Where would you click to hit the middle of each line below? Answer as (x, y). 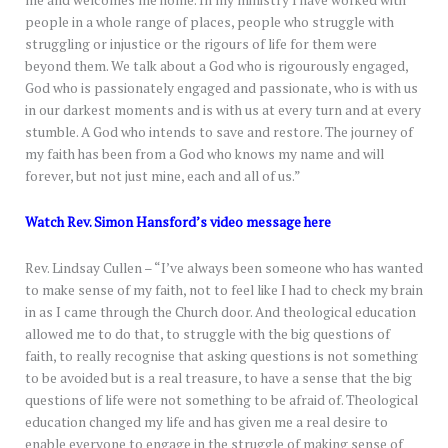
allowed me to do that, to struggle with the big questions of (207, 334)
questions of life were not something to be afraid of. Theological (221, 400)
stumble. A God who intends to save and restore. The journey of (219, 132)
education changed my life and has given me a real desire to (206, 422)
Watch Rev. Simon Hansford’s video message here (178, 222)
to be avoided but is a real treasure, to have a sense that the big (218, 378)
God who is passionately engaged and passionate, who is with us (221, 88)
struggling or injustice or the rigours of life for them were (201, 44)
